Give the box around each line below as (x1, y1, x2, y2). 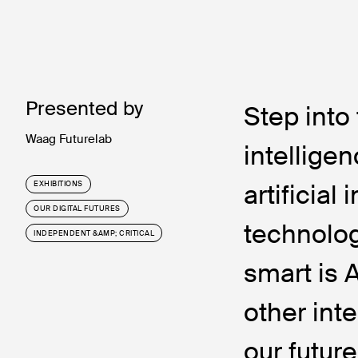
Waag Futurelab (26, 130, 112, 147)
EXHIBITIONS (34, 179, 83, 189)
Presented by (26, 95, 143, 121)
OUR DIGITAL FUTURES (34, 203, 121, 213)
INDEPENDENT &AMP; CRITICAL (34, 228, 154, 238)
